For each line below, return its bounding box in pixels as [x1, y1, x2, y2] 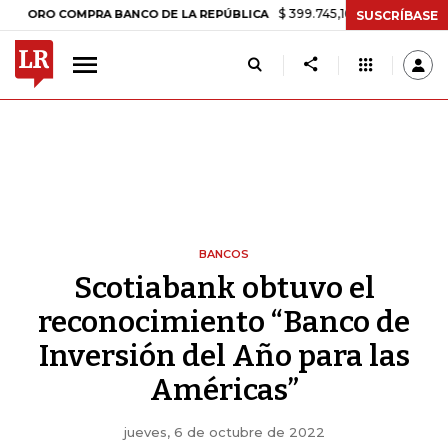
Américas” [149, 372, 299, 408]
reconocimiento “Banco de [38, 304, 410, 340]
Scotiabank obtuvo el [73, 270, 375, 306]
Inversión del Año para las [38, 338, 410, 374]
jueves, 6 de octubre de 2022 [123, 424, 325, 440]
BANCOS [199, 247, 249, 261]
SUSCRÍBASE [356, 7, 438, 23]
